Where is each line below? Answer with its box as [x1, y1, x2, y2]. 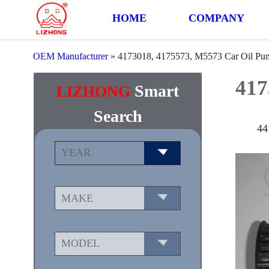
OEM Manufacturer [32, 51, 108, 61]
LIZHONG [56, 83, 130, 100]
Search [93, 107, 142, 125]
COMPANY [189, 12, 245, 24]
